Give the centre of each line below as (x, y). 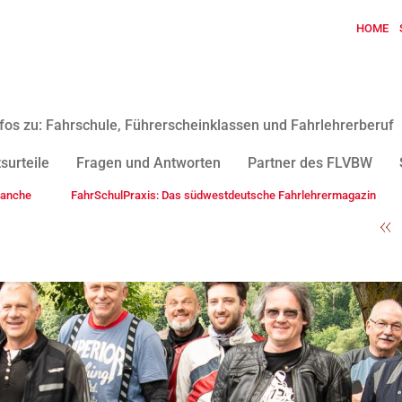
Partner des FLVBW (310, 163)
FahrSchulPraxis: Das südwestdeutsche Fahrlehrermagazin (223, 195)
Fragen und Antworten (149, 163)
